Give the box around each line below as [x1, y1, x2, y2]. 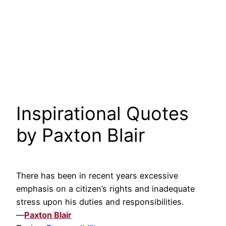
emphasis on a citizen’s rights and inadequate [16, 184, 195, 194]
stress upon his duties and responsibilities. [16, 197, 184, 207]
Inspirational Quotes [16, 102, 189, 125]
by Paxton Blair [16, 124, 145, 147]
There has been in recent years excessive [16, 171, 178, 181]
